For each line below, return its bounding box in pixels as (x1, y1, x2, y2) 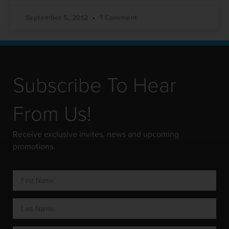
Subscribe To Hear (13, 73, 176, 98)
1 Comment (98, 13, 137, 22)
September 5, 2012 (26, 13, 90, 22)
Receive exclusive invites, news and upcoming (13, 129, 179, 140)
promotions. (13, 142, 55, 152)
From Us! (13, 102, 91, 126)
